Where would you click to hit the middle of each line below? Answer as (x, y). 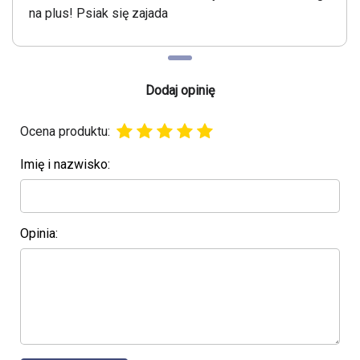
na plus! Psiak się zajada (98, 14)
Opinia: (39, 234)
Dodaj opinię (180, 91)
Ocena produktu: (65, 131)
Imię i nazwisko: (65, 165)
